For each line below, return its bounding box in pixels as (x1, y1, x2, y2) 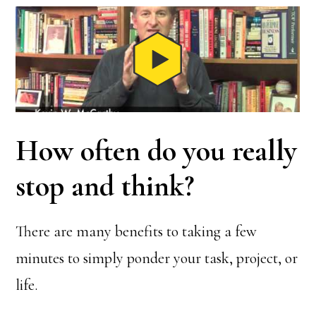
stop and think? (16, 168, 195, 204)
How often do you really (16, 133, 298, 169)
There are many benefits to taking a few (16, 222, 257, 241)
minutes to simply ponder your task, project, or (16, 249, 298, 267)
